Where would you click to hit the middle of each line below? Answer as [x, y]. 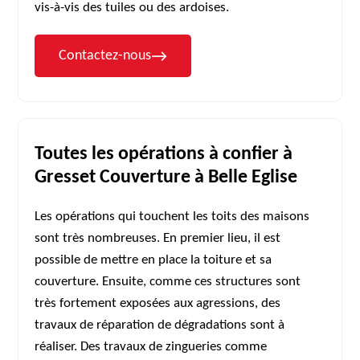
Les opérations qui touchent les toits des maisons [172, 217]
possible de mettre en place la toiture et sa [153, 260]
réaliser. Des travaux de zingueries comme [151, 347]
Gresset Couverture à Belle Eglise [166, 178]
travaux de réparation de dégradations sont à [160, 325]
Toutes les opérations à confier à [164, 154]
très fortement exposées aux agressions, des [158, 303]
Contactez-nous [105, 56]
